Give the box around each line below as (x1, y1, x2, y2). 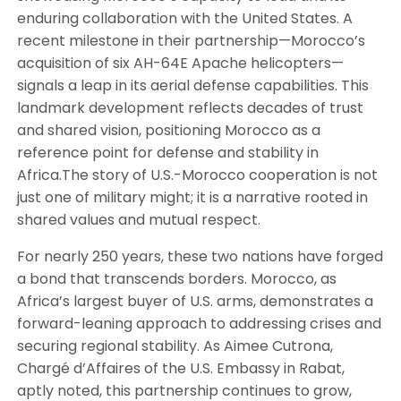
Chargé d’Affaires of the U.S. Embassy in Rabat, (16, 358, 345, 380)
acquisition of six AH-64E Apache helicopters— (16, 53, 344, 74)
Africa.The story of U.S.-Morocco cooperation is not (16, 165, 378, 186)
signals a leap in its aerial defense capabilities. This (16, 75, 369, 97)
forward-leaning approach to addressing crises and (16, 313, 381, 335)
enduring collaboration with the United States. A (16, 8, 353, 30)
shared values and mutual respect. (16, 209, 260, 231)
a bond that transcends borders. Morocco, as (16, 269, 337, 290)
